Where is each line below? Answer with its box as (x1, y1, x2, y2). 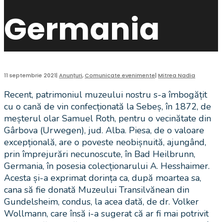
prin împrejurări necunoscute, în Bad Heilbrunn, (4, 148, 195, 161)
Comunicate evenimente (85, 71, 155, 80)
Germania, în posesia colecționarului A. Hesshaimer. (4, 160, 210, 172)
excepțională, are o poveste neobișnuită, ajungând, (4, 136, 206, 149)
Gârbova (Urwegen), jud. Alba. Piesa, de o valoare (4, 124, 204, 137)
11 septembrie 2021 (4, 71, 56, 80)
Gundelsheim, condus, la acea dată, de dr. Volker (4, 196, 199, 208)
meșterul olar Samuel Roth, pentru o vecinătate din (4, 112, 211, 125)
